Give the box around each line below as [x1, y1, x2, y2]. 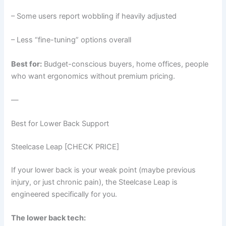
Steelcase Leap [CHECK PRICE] [11, 142, 120, 152]
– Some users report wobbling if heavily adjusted [11, 11, 177, 21]
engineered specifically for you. [11, 190, 118, 199]
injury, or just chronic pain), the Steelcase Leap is [11, 178, 178, 187]
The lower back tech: [11, 213, 86, 223]
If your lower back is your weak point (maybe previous [11, 165, 196, 175]
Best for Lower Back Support [11, 119, 109, 129]
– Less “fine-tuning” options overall [11, 35, 132, 45]
